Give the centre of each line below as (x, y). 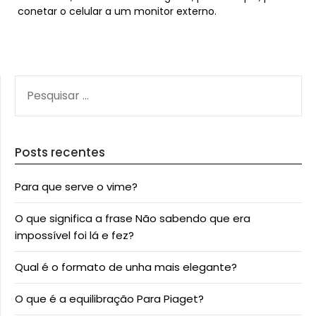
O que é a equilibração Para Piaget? (109, 299)
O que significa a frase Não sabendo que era (133, 218)
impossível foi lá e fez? (74, 235)
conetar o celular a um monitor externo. (117, 11)
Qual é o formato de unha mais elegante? (126, 267)
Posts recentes (60, 152)
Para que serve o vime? (76, 187)
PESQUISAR (42, 83)
